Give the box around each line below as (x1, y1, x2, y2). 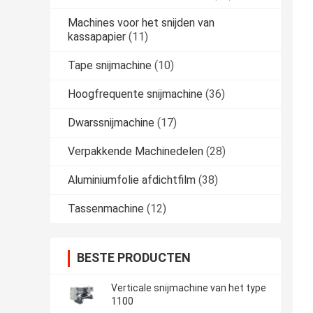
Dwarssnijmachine (68, 116, 154, 130)
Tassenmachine (68, 202, 144, 216)
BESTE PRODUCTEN (77, 250, 191, 265)
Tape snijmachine (68, 59, 152, 73)
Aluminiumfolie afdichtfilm (68, 173, 196, 187)
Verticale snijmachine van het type (111, 282, 266, 294)
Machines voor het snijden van (68, 16, 214, 30)
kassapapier (68, 30, 126, 44)
